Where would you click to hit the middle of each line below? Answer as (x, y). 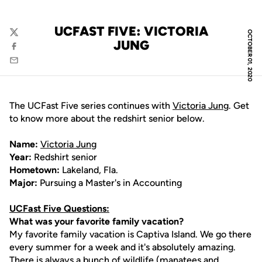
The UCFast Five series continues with (91, 106)
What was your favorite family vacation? (96, 221)
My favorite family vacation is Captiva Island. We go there (130, 234)
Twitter (23, 38)
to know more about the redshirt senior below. (107, 118)
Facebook (28, 52)
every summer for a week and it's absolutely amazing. (123, 247)
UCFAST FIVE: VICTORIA (131, 31)
